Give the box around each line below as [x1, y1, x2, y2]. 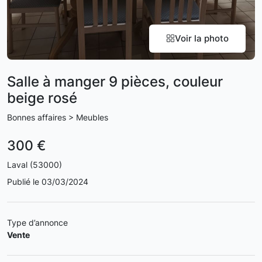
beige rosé [7, 89, 77, 106]
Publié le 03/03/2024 [7, 177, 88, 187]
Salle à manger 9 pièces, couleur [7, 73, 223, 90]
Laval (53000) [7, 160, 62, 170]
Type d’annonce [7, 218, 68, 227]
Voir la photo [175, 33, 229, 44]
